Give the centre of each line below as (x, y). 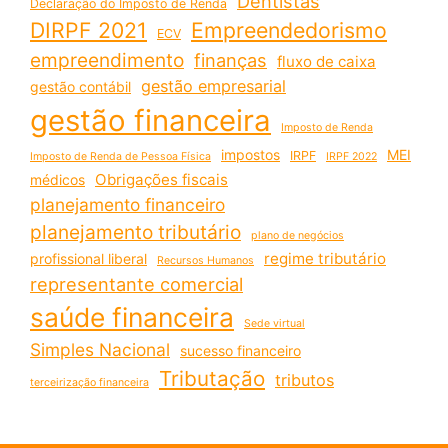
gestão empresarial (213, 85)
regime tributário (325, 258)
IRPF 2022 (351, 156)
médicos (57, 179)
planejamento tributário (135, 231)
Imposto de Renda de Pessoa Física (120, 156)
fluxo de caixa (326, 61)
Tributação (212, 378)
